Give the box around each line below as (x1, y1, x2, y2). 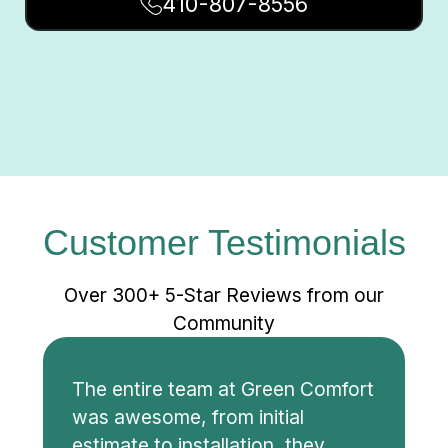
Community (173, 311, 275, 336)
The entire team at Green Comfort (71, 377, 374, 402)
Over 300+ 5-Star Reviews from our (64, 283, 384, 308)
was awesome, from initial (71, 405, 304, 430)
